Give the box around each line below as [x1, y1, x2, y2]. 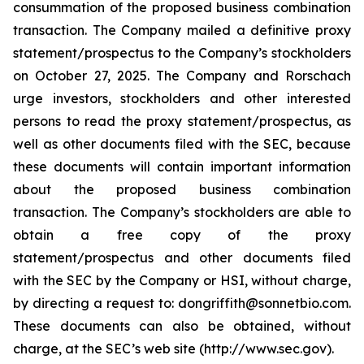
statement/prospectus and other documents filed [13, 249, 351, 266]
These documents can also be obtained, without [13, 318, 351, 334]
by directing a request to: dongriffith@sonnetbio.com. [13, 295, 351, 311]
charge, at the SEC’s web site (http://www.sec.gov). [13, 340, 334, 357]
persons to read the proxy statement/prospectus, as [13, 113, 351, 129]
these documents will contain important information [13, 158, 351, 175]
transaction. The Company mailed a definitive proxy [13, 22, 351, 38]
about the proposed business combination [13, 181, 351, 197]
